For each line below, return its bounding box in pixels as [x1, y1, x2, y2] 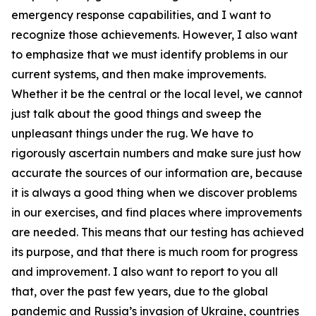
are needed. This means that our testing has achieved [11, 225, 304, 239]
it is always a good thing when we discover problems [11, 186, 297, 200]
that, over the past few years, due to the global [11, 284, 268, 298]
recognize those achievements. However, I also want [11, 28, 298, 42]
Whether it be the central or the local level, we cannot [11, 87, 303, 101]
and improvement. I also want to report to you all [11, 265, 278, 279]
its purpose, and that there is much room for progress [11, 245, 298, 259]
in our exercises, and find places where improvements [11, 205, 302, 219]
